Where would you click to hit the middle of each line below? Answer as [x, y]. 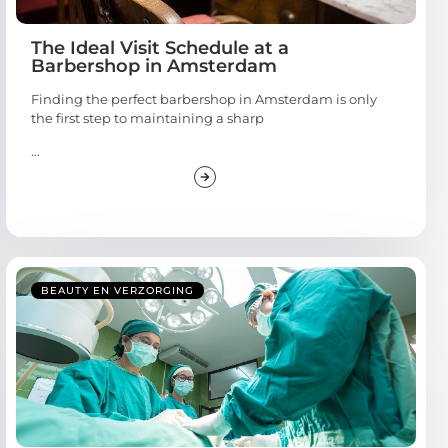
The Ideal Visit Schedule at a [160, 47]
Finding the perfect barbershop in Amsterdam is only [204, 98]
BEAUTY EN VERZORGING [117, 291]
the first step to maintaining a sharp [147, 117]
